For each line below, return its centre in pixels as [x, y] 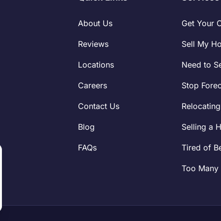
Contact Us [99, 106]
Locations [96, 64]
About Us [95, 23]
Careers [93, 85]
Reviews [93, 44]
